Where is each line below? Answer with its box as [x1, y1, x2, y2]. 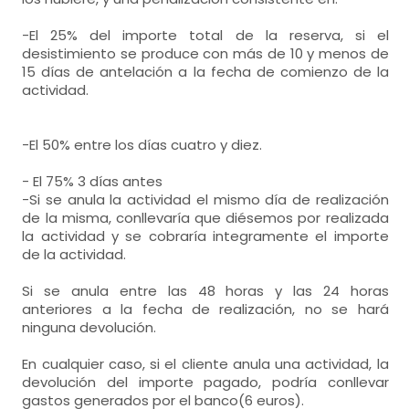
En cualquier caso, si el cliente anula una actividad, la [22, 354, 389, 373]
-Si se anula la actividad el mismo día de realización [22, 190, 389, 209]
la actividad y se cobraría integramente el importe [22, 226, 389, 246]
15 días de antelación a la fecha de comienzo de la [22, 62, 389, 81]
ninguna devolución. [22, 318, 157, 337]
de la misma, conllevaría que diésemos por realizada [22, 208, 389, 227]
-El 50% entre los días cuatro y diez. [22, 135, 263, 154]
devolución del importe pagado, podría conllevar [22, 372, 389, 392]
